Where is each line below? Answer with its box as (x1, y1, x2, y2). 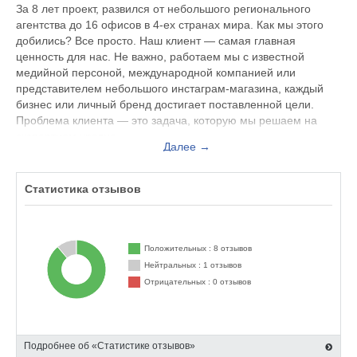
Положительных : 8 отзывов (144, 244, 252, 253)
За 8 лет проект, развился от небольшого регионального (16, 2, 311, 15)
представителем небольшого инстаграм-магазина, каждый (16, 82, 324, 95)
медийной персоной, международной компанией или (16, 66, 296, 79)
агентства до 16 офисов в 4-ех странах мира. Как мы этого (16, 18, 324, 31)
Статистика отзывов (25, 182, 141, 195)
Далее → (163, 140, 210, 153)
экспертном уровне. (16, 130, 120, 143)
